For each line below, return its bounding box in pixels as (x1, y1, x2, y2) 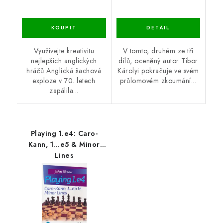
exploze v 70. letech (32, 75, 96, 86)
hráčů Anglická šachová (26, 65, 102, 76)
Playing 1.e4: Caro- (30, 128, 98, 138)
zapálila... (49, 85, 79, 96)
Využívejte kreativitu (33, 45, 94, 56)
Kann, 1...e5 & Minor (28, 139, 100, 149)
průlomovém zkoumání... (120, 75, 197, 86)
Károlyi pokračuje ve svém (117, 65, 199, 76)
